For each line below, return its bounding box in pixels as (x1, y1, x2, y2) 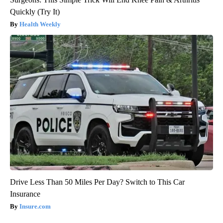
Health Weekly (19, 20, 61, 28)
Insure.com (19, 202, 51, 210)
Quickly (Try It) (10, 7, 60, 16)
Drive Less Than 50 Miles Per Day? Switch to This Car (10, 177, 185, 186)
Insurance (10, 189, 40, 198)
